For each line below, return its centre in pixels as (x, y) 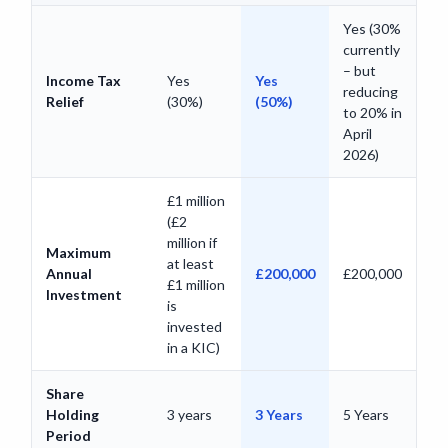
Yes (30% (371, 28)
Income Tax (83, 80)
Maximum (78, 252)
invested (194, 326)
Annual (68, 273)
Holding (72, 414)
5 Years (365, 414)
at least (190, 263)
